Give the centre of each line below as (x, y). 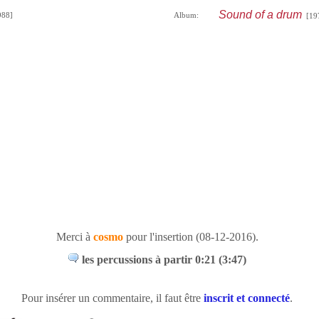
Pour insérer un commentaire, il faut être (113, 298)
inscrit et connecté (247, 298)
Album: (186, 15)
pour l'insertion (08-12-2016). (190, 237)
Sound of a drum (260, 15)
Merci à (74, 237)
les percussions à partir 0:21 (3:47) (164, 260)
